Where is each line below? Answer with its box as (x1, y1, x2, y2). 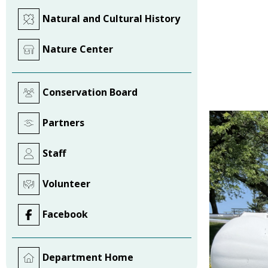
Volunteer (42, 177, 90, 190)
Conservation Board (42, 86, 138, 99)
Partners (42, 116, 84, 129)
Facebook (42, 208, 88, 221)
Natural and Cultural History (42, 12, 180, 25)
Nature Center (42, 42, 113, 56)
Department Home (42, 251, 133, 264)
